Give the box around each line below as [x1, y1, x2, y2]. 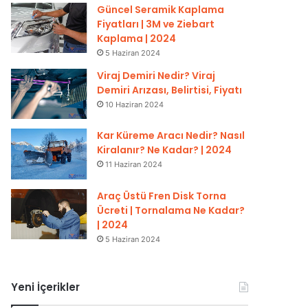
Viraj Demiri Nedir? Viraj [97, 69, 216, 82]
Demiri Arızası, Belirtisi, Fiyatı [97, 83, 243, 97]
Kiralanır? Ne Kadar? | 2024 [97, 143, 232, 157]
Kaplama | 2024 [97, 32, 177, 45]
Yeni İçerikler [11, 279, 80, 294]
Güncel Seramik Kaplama [97, 3, 225, 16]
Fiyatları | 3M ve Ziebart [97, 17, 215, 31]
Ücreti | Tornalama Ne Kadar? [97, 203, 245, 217]
